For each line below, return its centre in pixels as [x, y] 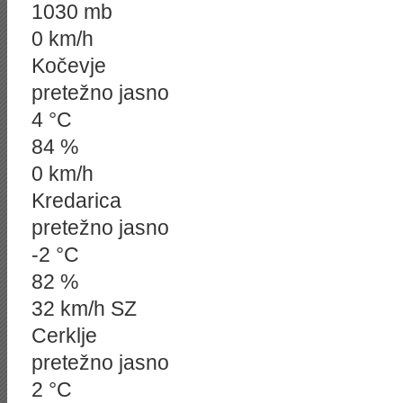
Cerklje [64, 336]
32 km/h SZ [84, 309]
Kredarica [76, 201]
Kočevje [69, 66]
